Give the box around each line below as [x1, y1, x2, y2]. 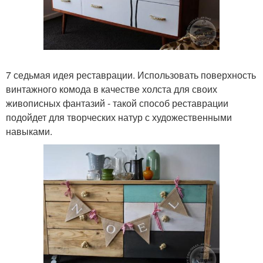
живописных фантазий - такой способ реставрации [6, 96, 228, 110]
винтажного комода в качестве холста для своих [6, 82, 217, 96]
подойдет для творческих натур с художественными [6, 110, 232, 124]
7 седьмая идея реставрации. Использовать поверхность [6, 68, 256, 82]
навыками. [6, 124, 52, 138]
